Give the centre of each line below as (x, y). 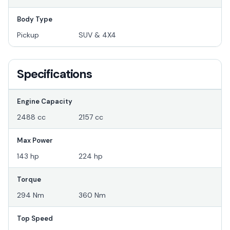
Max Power (35, 141)
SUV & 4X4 (97, 35)
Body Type (35, 20)
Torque (29, 180)
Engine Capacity (45, 102)
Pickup (28, 35)
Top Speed (35, 219)
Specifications (54, 74)
